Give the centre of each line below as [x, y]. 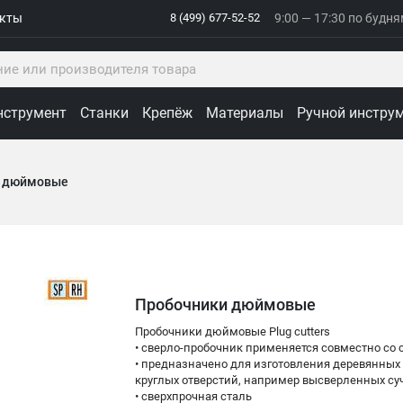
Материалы [245, 112]
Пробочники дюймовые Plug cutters [233, 332]
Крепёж [167, 112]
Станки [104, 112]
